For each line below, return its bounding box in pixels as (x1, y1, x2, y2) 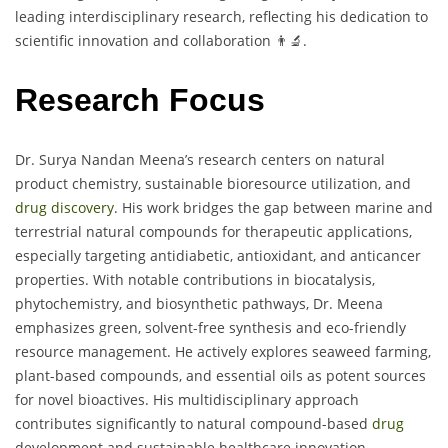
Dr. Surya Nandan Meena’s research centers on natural (15, 149, 385, 169)
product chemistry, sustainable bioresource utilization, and (15, 173, 411, 193)
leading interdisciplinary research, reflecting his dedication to (15, 7, 428, 27)
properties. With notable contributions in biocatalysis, (15, 269, 375, 289)
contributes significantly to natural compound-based (15, 413, 372, 433)
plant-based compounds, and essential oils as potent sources (15, 365, 426, 385)
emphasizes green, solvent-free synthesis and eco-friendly (15, 317, 406, 337)
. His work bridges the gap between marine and (114, 197, 433, 217)
